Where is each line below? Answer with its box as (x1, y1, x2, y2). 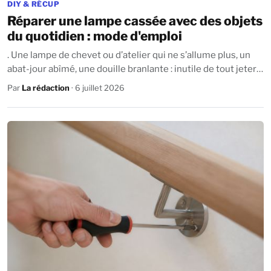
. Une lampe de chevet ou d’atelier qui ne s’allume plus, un (7, 50, 250, 61)
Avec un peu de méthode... (7, 77, 119, 89)
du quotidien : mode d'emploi (7, 28, 182, 44)
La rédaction (22, 83, 70, 93)
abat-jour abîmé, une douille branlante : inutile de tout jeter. (7, 64, 258, 75)
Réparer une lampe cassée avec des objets (7, 13, 263, 29)
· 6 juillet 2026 (70, 83, 125, 93)
